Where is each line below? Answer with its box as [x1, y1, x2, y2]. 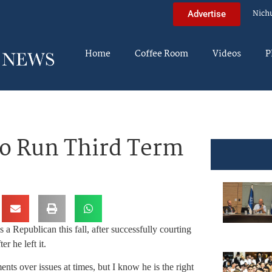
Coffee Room [135, 47, 188, 61]
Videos [212, 47, 241, 61]
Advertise [188, 8, 226, 19]
